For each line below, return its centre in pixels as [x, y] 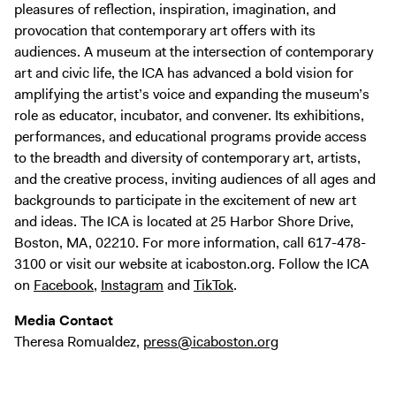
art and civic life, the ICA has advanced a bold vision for [184, 72]
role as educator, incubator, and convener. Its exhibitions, [189, 115]
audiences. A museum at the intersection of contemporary [194, 51]
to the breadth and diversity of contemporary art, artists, [187, 157]
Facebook [64, 285]
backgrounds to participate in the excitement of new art [185, 200]
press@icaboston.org [211, 341]
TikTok [213, 285]
